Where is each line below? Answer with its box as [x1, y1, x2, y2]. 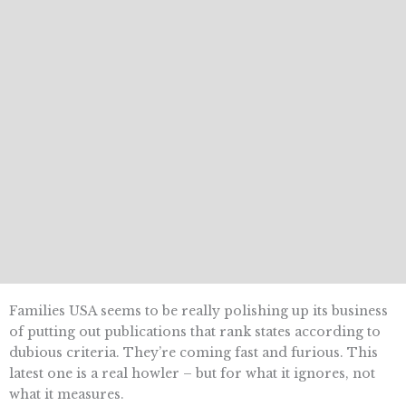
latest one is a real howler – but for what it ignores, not [9, 364, 375, 382]
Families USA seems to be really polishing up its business [9, 302, 388, 319]
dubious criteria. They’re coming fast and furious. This [9, 343, 378, 361]
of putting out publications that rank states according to [9, 323, 381, 340]
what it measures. [9, 385, 124, 402]
